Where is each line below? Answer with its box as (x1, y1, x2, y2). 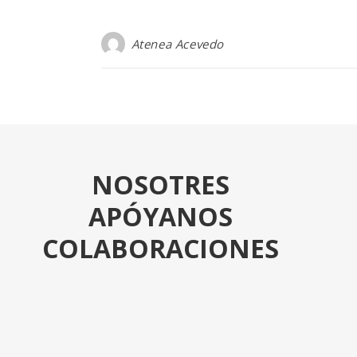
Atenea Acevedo (131, 36, 225, 53)
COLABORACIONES (42, 231, 280, 266)
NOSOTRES (92, 167, 230, 202)
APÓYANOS (88, 199, 233, 234)
